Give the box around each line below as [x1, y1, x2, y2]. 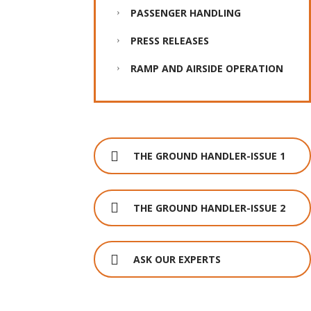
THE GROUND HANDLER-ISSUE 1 [133, 149, 285, 163]
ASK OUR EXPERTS [133, 253, 221, 267]
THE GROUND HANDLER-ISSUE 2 [133, 201, 285, 215]
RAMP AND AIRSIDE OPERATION [130, 62, 283, 76]
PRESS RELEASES [130, 34, 209, 48]
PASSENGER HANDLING [130, 6, 241, 20]
